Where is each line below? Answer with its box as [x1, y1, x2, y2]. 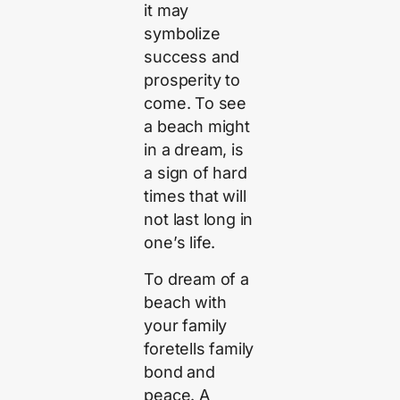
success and [144, 47, 240, 67]
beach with [144, 292, 227, 312]
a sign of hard [144, 163, 247, 183]
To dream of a [144, 269, 249, 288]
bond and [144, 362, 215, 381]
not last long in [144, 210, 254, 229]
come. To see [144, 94, 247, 113]
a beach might [144, 117, 250, 137]
